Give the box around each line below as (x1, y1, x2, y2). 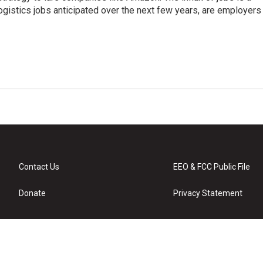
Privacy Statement (173, 188, 243, 198)
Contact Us (19, 162, 59, 171)
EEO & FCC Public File (173, 162, 251, 171)
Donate (19, 188, 46, 198)
